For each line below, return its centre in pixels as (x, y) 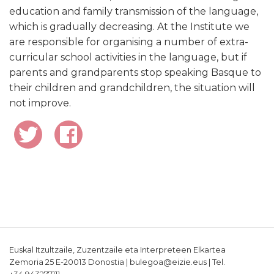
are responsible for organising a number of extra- (129, 42)
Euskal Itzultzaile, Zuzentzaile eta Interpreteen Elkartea (117, 250)
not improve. (40, 103)
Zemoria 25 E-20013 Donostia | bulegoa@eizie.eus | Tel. (117, 262)
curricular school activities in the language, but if (128, 57)
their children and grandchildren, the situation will (132, 88)
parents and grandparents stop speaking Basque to (135, 73)
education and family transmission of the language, (134, 12)
